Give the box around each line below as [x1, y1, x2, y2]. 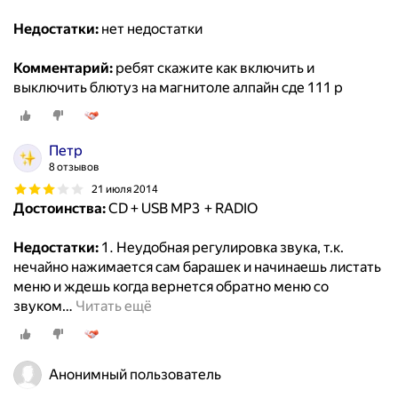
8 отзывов [49, 161, 99, 174]
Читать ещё [76, 298, 152, 315]
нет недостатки [99, 20, 203, 38]
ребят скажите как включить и [113, 60, 314, 77]
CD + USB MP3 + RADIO [106, 200, 258, 218]
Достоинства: [13, 200, 106, 218]
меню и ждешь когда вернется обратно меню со [13, 278, 329, 296]
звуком [13, 298, 62, 315]
